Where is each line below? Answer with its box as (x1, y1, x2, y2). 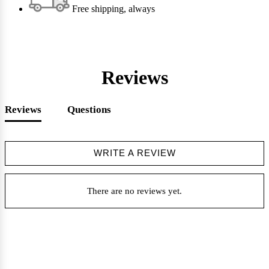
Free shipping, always (70, 3, 155, 14)
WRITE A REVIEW (93, 148, 176, 159)
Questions (67, 103, 112, 115)
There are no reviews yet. (87, 186, 182, 196)
